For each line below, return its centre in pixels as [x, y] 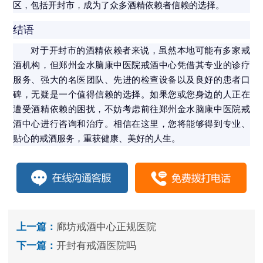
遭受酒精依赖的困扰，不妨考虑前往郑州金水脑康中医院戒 [131, 109]
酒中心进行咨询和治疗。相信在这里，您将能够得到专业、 [131, 124]
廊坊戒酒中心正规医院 [106, 227]
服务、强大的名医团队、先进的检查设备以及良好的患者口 [131, 80]
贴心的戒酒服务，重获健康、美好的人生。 [97, 139]
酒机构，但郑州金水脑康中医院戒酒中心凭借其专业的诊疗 [131, 65]
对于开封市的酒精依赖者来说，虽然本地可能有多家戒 [140, 51]
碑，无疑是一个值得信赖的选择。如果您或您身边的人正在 [131, 95]
